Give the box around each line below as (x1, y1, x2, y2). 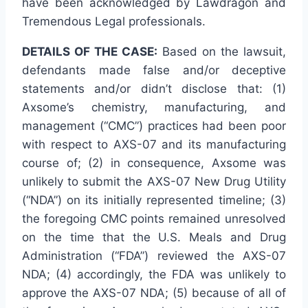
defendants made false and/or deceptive (22, 63, 286, 78)
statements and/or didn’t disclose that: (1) (22, 82, 286, 96)
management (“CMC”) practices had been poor (22, 119, 286, 133)
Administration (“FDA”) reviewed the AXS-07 (22, 249, 286, 263)
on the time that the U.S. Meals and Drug (22, 230, 286, 245)
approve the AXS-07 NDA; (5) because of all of (22, 286, 286, 300)
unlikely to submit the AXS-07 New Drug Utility (22, 175, 286, 189)
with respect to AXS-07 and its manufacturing (22, 137, 286, 152)
